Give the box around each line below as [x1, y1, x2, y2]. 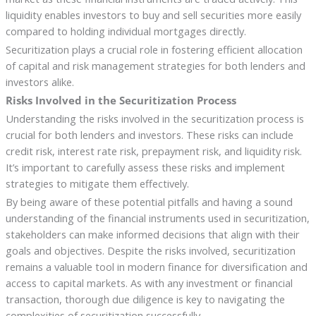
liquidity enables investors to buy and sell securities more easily [5, 8, 301, 23]
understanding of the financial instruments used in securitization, [5, 210, 310, 225]
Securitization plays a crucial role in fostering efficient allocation [5, 42, 303, 57]
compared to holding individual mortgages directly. [5, 24, 246, 39]
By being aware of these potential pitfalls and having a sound [5, 194, 293, 209]
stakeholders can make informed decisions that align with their [5, 226, 300, 241]
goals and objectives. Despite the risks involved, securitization [5, 243, 296, 257]
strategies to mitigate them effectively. [5, 176, 189, 190]
